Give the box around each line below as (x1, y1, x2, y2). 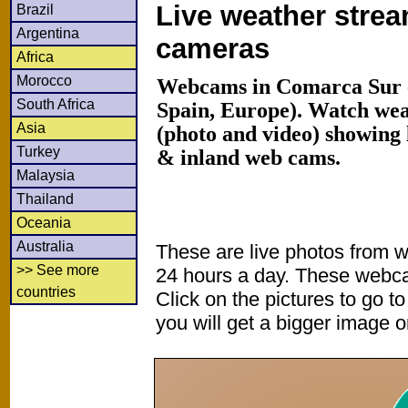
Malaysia (16, 167, 75, 183)
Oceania (16, 214, 71, 230)
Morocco (16, 72, 72, 88)
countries (16, 283, 76, 300)
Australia (16, 238, 74, 254)
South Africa (16, 96, 95, 112)
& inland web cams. (157, 145, 341, 169)
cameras (156, 32, 270, 65)
